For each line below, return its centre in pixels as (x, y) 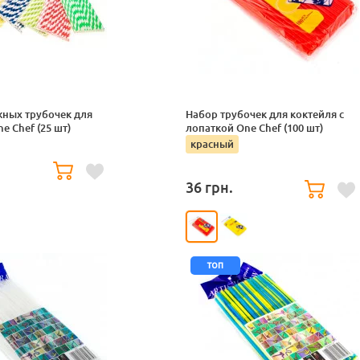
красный (212, 144)
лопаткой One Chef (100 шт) (254, 128)
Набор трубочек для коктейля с (265, 115)
